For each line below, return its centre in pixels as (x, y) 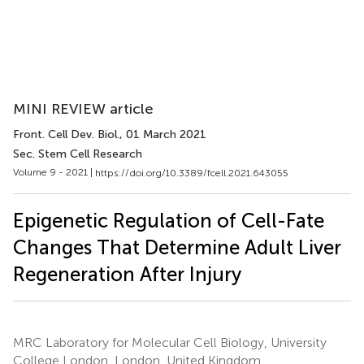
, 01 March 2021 (163, 134)
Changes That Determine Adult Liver (177, 247)
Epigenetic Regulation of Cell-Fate (169, 220)
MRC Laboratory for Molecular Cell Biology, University (170, 342)
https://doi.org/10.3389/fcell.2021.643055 (192, 173)
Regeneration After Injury (127, 274)
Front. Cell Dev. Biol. (66, 134)
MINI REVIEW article (83, 109)
